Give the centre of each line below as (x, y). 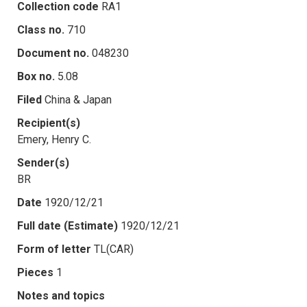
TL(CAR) (114, 249)
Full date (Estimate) (67, 225)
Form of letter (54, 249)
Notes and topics (61, 295)
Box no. (36, 76)
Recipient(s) (49, 123)
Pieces (35, 272)
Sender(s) (43, 162)
